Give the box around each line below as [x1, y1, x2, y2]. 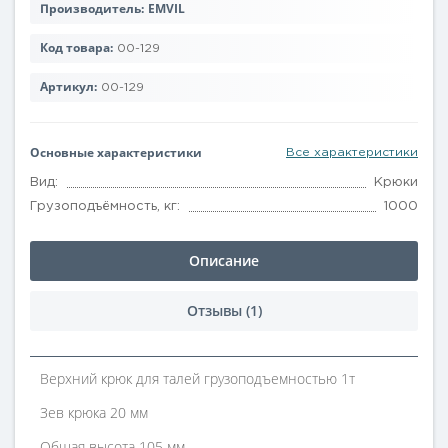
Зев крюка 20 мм [40, 403, 148, 422]
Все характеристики [286, 147, 418, 158]
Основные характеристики [30, 144, 202, 161]
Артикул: [40, 78, 97, 95]
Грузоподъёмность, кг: [30, 201, 180, 212]
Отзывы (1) [186, 301, 262, 320]
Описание [189, 251, 259, 270]
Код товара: [40, 39, 113, 56]
